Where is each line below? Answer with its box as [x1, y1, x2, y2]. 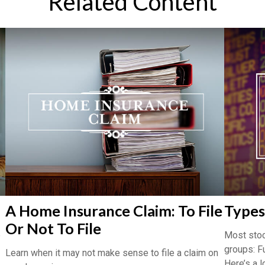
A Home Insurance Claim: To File [5, 201, 222, 219]
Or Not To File [5, 219, 101, 237]
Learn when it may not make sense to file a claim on [5, 247, 218, 258]
